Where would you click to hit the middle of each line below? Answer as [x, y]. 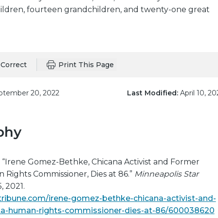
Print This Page [86, 65]
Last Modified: [152, 93]
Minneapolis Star [166, 174]
